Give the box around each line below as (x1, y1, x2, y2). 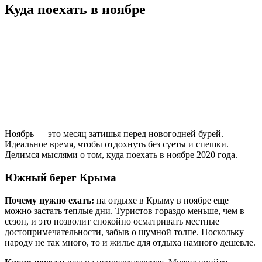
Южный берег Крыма (5, 171, 116, 184)
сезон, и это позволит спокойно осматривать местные (5, 216, 219, 226)
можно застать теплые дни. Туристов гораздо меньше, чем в (5, 205, 244, 216)
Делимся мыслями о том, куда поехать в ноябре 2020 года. (5, 150, 237, 160)
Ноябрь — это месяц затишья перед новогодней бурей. (5, 129, 223, 139)
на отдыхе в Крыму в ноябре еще (94, 195, 229, 205)
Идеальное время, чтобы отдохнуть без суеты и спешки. (5, 139, 229, 150)
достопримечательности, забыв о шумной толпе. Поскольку (5, 226, 244, 237)
